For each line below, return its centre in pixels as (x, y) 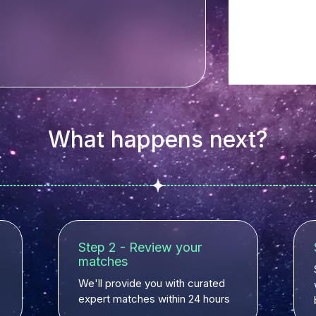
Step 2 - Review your (140, 247)
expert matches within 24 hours (154, 299)
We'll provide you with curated (152, 283)
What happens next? (158, 139)
